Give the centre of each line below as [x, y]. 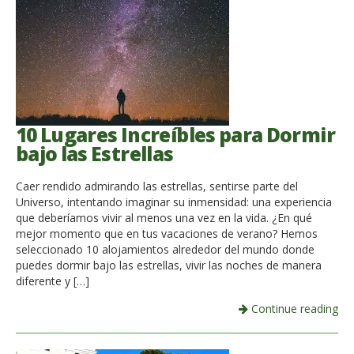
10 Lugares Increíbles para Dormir [175, 135]
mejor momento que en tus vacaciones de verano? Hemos [167, 233]
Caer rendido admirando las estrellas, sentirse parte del [157, 186]
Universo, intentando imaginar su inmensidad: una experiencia [174, 201]
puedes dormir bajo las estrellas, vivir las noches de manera [169, 265]
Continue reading [293, 308]
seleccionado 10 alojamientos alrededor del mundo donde [165, 249]
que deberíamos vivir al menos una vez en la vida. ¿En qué [164, 217]
